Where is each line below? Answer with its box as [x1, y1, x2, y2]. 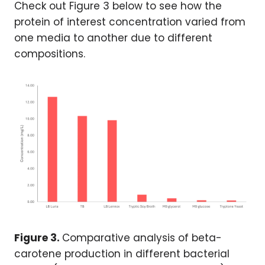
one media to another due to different [14, 31, 212, 46]
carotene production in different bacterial [14, 246, 230, 261]
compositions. [14, 47, 85, 62]
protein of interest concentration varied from [14, 15, 245, 30]
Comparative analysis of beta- [62, 230, 222, 245]
